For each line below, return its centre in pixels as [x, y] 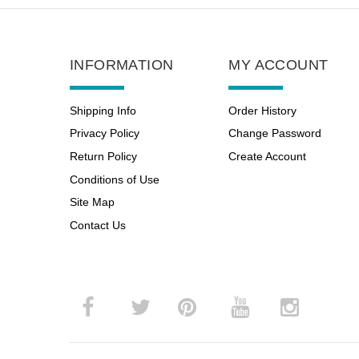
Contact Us [98, 225]
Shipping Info [103, 110]
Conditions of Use [115, 179]
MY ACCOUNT [278, 65]
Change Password [275, 133]
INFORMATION [122, 65]
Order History [263, 110]
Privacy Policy [105, 133]
